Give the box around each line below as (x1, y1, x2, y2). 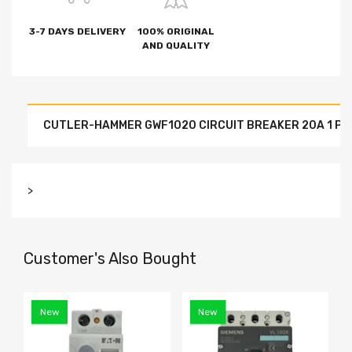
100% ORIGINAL (137, 25, 214, 37)
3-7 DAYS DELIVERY (28, 25, 126, 37)
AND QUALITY (142, 39, 210, 51)
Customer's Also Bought (24, 248, 196, 268)
